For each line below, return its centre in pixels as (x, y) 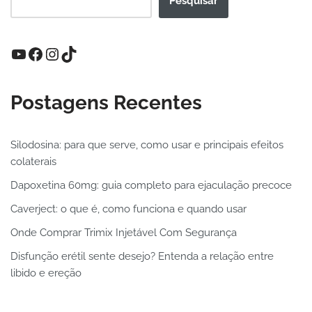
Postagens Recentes (106, 102)
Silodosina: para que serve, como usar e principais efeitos (147, 145)
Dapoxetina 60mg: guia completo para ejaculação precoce (151, 185)
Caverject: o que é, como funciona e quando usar (128, 209)
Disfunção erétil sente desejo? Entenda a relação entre (142, 256)
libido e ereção (46, 273)
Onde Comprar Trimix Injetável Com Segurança (124, 232)
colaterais (33, 161)
